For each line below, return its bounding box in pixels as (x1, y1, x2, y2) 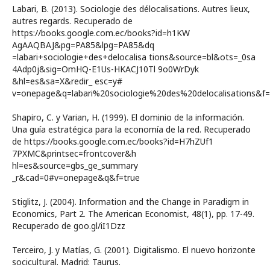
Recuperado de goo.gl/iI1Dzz (12, 220, 125, 231)
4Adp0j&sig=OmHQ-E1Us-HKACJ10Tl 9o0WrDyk (12, 63, 199, 75)
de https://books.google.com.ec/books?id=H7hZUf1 (12, 136, 213, 147)
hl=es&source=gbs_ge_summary (12, 160, 138, 171)
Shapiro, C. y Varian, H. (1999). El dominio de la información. (12, 111, 244, 123)
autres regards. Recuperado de (12, 15, 133, 27)
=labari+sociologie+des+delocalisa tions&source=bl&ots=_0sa (12, 51, 256, 63)
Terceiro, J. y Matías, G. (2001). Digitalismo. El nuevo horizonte (12, 244, 256, 256)
